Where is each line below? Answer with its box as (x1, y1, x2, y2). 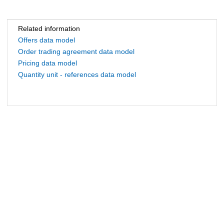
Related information (18, 24, 80, 33)
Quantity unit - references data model (18, 70, 136, 79)
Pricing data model (18, 59, 77, 67)
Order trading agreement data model (18, 47, 134, 56)
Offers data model (18, 36, 75, 44)
